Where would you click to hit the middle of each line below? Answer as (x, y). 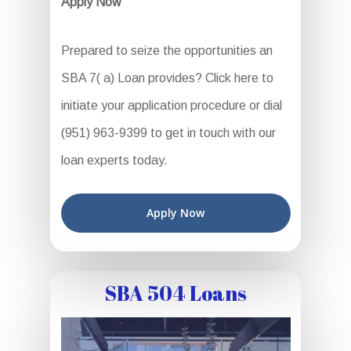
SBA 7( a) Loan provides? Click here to (167, 78)
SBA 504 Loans (175, 293)
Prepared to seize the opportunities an (166, 51)
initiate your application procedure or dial (171, 106)
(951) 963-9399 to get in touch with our (168, 133)
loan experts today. (114, 161)
